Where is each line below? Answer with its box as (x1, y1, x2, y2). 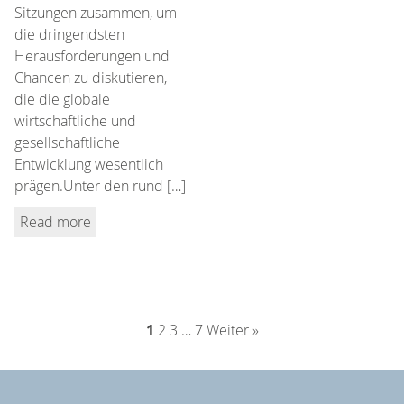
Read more (20, 211, 91, 232)
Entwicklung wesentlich (14, 153, 163, 174)
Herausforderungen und (14, 45, 170, 66)
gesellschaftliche (14, 132, 120, 152)
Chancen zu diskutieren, (14, 67, 167, 87)
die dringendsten (14, 23, 124, 44)
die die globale (14, 88, 110, 109)
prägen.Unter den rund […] (14, 175, 186, 196)
